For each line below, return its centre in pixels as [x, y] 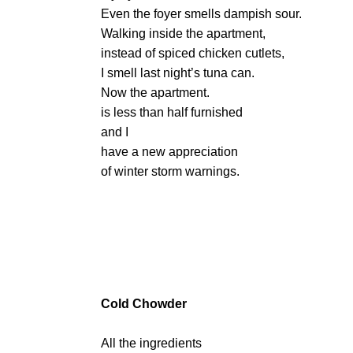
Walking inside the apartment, [183, 33]
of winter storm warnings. [170, 171]
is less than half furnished [172, 112]
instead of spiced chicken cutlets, [193, 53]
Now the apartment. [155, 93]
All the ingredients [151, 343]
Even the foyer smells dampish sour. [201, 14]
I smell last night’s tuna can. [178, 73]
